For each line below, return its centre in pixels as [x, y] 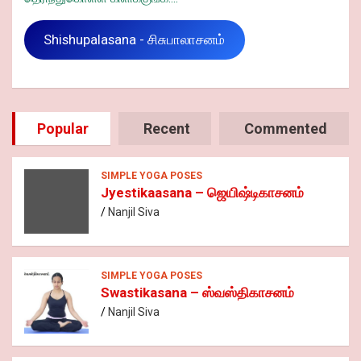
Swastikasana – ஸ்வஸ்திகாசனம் [197, 293]
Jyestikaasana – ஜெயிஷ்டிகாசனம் [202, 193]
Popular [62, 129]
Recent [166, 129]
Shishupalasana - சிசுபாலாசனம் [135, 39]
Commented [286, 129]
